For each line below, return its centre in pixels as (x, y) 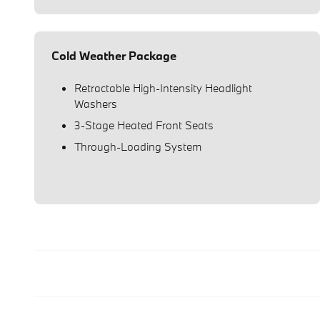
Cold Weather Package (114, 55)
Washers (96, 103)
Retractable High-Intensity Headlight (163, 87)
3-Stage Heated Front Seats (144, 125)
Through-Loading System (138, 146)
